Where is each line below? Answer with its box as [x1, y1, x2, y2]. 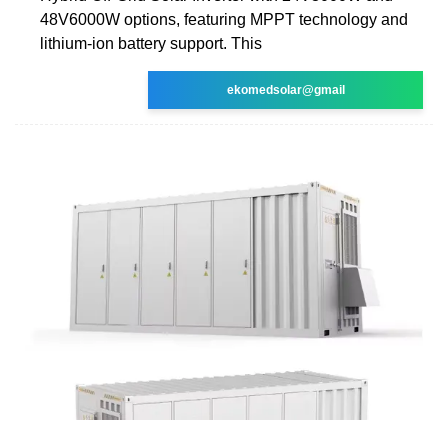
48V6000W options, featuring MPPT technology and [40, 10, 408, 28]
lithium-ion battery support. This [40, 34, 262, 52]
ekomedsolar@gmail [226, 82, 345, 97]
